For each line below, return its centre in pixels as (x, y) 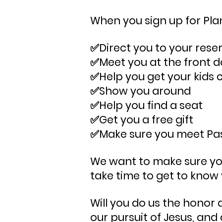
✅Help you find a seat (146, 105)
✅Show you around (140, 91)
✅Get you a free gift (142, 120)
